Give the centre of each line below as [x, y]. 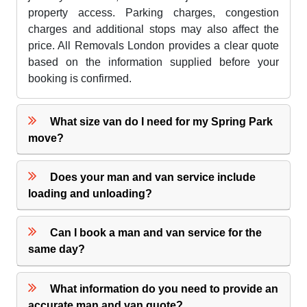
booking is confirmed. [80, 79]
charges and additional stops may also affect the [153, 29]
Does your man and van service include [153, 177]
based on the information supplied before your [153, 62]
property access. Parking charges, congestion [153, 13]
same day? [57, 249]
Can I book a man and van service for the [156, 233]
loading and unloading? [90, 193]
